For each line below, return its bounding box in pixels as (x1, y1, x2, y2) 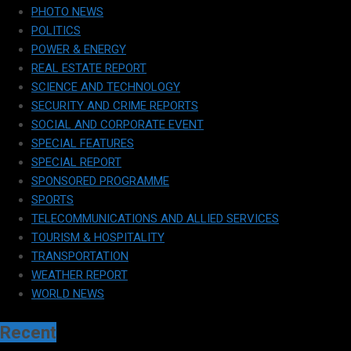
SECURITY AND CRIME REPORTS (31, 99, 198, 114)
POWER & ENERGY (31, 42, 126, 57)
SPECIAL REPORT (31, 155, 121, 170)
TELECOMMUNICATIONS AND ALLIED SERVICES (31, 212, 279, 226)
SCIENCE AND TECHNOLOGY (31, 80, 180, 95)
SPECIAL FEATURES (31, 136, 134, 151)
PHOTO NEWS (31, 5, 103, 20)
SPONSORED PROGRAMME (31, 174, 169, 189)
